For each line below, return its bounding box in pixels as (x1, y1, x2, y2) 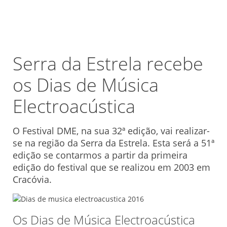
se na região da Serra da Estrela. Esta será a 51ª (13, 137, 214, 149)
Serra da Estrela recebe (13, 51, 203, 76)
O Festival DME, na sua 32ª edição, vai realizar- (13, 125, 210, 137)
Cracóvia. (13, 173, 52, 185)
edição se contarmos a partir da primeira (13, 149, 187, 161)
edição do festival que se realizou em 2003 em (13, 161, 210, 173)
